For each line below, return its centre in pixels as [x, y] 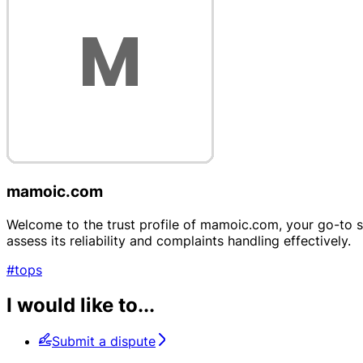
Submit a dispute [104, 342]
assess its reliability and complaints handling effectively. [179, 240]
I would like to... [81, 305]
